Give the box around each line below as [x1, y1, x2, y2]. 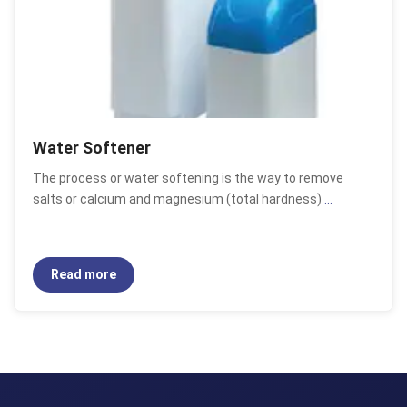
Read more [51, 267, 116, 282]
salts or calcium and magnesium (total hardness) [33, 192, 324, 206]
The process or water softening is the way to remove [33, 171, 343, 185]
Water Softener [33, 138, 151, 157]
